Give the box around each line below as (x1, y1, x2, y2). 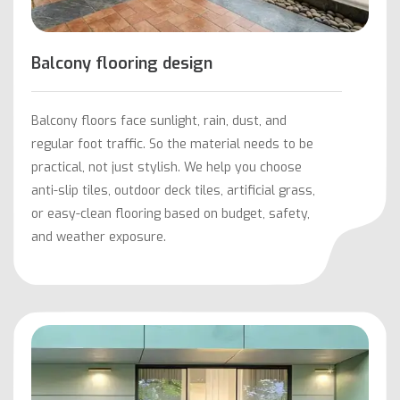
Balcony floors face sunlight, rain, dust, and (31, 112, 287, 130)
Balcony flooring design (31, 53, 212, 75)
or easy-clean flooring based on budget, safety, (31, 205, 310, 223)
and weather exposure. (31, 229, 166, 246)
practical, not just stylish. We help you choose (31, 159, 302, 177)
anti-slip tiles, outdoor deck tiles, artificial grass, (31, 182, 315, 200)
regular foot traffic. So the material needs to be (31, 136, 313, 154)
